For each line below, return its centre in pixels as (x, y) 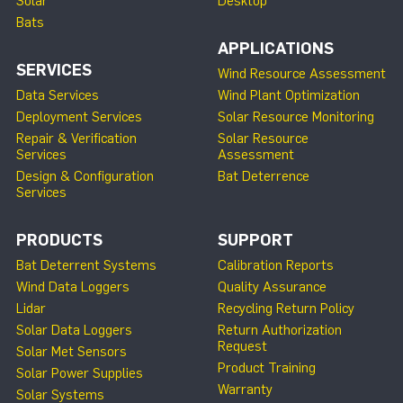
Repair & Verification (76, 138)
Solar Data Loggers (74, 330)
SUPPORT (255, 240)
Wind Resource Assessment (302, 73)
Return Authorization (280, 330)
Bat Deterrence (264, 176)
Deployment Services (79, 116)
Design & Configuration (85, 176)
